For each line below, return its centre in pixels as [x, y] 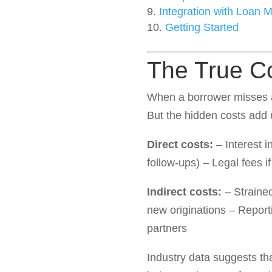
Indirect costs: [184, 192]
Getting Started [202, 27]
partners [167, 228]
